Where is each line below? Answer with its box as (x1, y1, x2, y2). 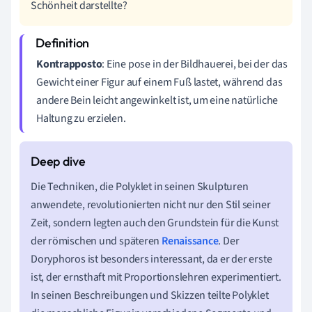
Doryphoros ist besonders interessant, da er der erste (31, 251, 272, 267)
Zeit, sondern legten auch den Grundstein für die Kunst (31, 214, 279, 231)
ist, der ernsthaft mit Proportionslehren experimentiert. (31, 269, 281, 285)
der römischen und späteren (31, 233, 162, 249)
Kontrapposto (36, 56, 102, 72)
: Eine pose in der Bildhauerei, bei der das (102, 56, 288, 72)
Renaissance (162, 233, 219, 249)
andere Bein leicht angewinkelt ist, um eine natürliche (36, 92, 279, 108)
